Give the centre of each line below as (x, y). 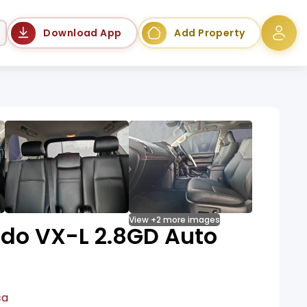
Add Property (210, 33)
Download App (83, 33)
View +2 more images (174, 220)
